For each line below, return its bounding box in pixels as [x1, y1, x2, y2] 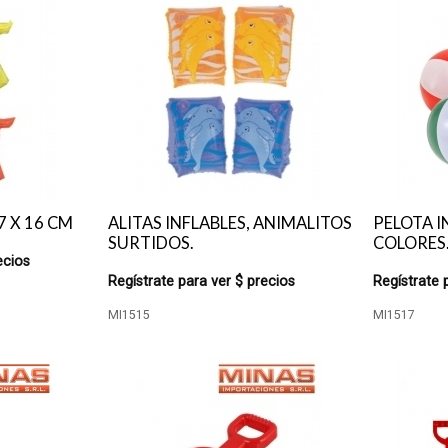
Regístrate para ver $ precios [107, 273, 295, 290]
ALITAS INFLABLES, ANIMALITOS [107, 213, 352, 233]
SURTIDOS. [107, 233, 194, 253]
